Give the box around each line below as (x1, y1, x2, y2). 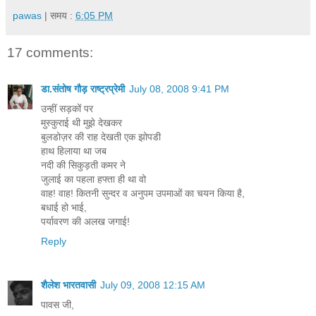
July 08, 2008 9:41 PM (129, 83, 229, 95)
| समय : (44, 9, 75, 21)
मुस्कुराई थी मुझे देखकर (41, 116, 122, 128)
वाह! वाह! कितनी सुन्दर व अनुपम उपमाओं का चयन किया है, (41, 187, 245, 199)
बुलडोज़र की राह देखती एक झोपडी (41, 130, 161, 142)
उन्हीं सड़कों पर (41, 102, 93, 114)
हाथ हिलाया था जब (41, 145, 107, 157)
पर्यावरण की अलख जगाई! (41, 215, 130, 227)
